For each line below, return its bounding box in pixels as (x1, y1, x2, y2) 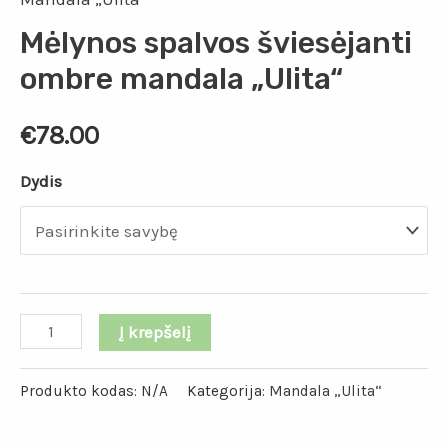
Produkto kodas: (20, 381, 141, 400)
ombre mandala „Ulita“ (20, 60, 343, 97)
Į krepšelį (118, 321, 191, 342)
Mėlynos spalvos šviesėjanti (20, 24, 412, 61)
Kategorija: (187, 381, 269, 400)
